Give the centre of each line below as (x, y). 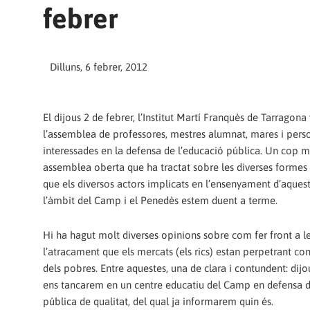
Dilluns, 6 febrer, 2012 (99, 67)
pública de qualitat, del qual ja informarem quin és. (158, 301)
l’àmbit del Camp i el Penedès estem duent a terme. (160, 200)
